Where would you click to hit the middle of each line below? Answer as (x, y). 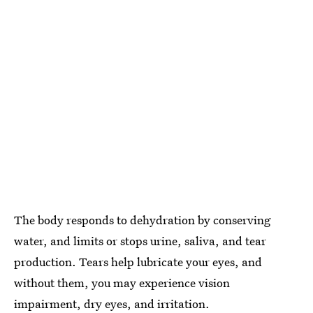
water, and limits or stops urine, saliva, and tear (140, 241)
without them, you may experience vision (122, 283)
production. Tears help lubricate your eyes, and (138, 262)
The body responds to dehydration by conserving (142, 220)
